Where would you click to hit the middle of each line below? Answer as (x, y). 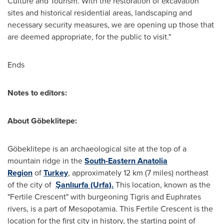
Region (20, 173)
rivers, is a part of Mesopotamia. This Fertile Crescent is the (110, 209)
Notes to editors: (37, 93)
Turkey (56, 173)
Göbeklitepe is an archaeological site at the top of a (97, 149)
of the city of (31, 185)
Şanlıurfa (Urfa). (84, 185)
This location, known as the (162, 185)
